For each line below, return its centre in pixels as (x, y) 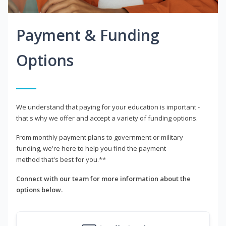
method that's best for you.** (61, 160)
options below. (39, 190)
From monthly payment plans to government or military (100, 137)
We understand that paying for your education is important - (108, 107)
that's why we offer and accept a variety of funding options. (107, 118)
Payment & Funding (88, 35)
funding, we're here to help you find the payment (91, 149)
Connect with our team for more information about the (103, 179)
